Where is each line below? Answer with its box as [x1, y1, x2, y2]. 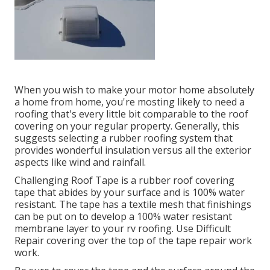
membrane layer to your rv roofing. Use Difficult [14, 222, 231, 236]
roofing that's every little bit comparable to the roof [14, 107, 248, 121]
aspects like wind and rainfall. [14, 155, 146, 169]
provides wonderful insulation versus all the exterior [14, 143, 251, 157]
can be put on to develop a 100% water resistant [14, 210, 232, 224]
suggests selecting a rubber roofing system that [14, 131, 233, 145]
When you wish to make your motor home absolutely [14, 83, 254, 97]
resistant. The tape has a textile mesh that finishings [14, 198, 251, 212]
